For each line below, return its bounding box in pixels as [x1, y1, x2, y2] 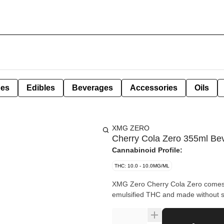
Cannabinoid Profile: [112, 146, 182, 154]
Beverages [72, 83, 113, 92]
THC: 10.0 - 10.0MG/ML [114, 163, 169, 168]
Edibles [26, 83, 55, 92]
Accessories [130, 83, 177, 92]
